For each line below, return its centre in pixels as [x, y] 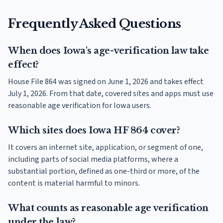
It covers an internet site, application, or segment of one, [106, 147]
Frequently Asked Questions [95, 23]
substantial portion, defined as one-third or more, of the [104, 171]
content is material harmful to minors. [74, 183]
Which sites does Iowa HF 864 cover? [94, 130]
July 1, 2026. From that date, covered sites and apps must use [111, 93]
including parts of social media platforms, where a [93, 159]
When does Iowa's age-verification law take [109, 51]
